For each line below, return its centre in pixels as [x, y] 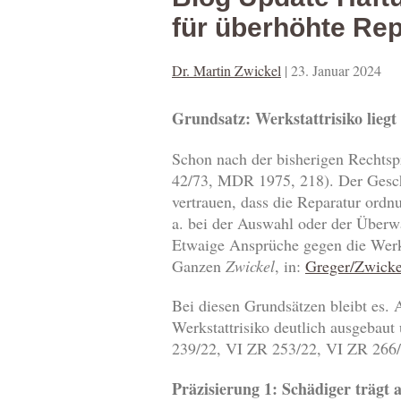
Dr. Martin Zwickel [226, 71]
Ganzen [199, 266]
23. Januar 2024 [336, 71]
